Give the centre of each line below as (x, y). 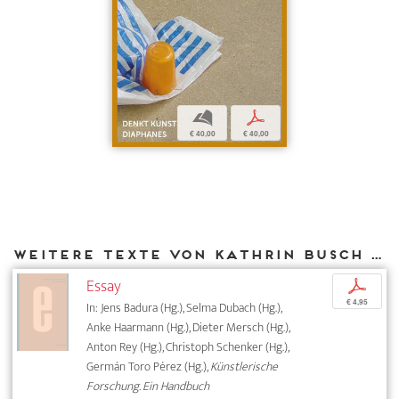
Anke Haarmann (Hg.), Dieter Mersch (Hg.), (188, 327)
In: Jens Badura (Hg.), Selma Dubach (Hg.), (184, 307)
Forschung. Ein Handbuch (148, 386)
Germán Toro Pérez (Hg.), (149, 366)
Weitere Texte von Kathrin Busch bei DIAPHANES (376, 255)
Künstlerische (244, 366)
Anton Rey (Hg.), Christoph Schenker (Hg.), (188, 346)
